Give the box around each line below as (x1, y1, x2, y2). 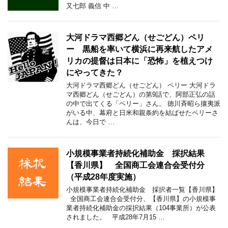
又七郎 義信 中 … (66, 2, 119, 10)
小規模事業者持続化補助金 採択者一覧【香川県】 (66, 186, 218, 193)
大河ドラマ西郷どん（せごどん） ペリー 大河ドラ (66, 81, 216, 89)
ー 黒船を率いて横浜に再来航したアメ (66, 45, 213, 53)
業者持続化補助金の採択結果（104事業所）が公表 (66, 204, 216, 212)
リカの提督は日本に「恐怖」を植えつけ (66, 56, 213, 65)
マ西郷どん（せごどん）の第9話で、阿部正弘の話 (66, 91, 215, 98)
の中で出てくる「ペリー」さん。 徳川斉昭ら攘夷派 (66, 100, 220, 107)
